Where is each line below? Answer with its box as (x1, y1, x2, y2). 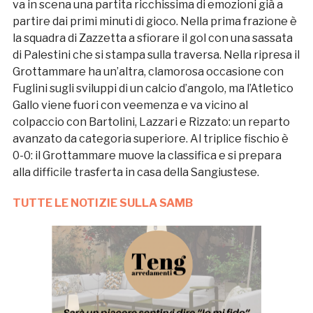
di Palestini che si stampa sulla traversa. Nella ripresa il (12, 48, 300, 61)
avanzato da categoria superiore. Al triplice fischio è (12, 131, 289, 145)
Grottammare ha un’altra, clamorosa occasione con (12, 64, 284, 78)
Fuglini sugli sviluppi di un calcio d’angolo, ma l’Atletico (12, 81, 293, 95)
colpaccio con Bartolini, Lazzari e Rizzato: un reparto (12, 115, 290, 129)
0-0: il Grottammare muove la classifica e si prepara (12, 148, 282, 162)
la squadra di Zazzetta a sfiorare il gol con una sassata (12, 31, 293, 45)
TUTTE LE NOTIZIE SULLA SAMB (12, 196, 193, 210)
